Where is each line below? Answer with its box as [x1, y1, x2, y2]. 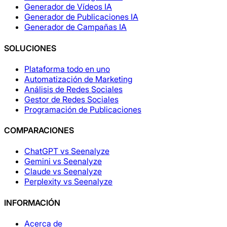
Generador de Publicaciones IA [24, 12, 138, 22]
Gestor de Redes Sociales [24, 94, 119, 104]
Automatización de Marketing [24, 73, 132, 84]
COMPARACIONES [4, 125, 74, 136]
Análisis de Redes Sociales [24, 84, 123, 94]
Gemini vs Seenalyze [24, 156, 102, 167]
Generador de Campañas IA [24, 22, 127, 32]
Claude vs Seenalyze [24, 166, 102, 177]
